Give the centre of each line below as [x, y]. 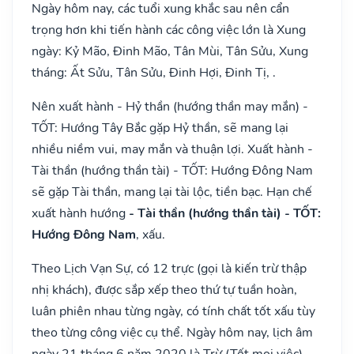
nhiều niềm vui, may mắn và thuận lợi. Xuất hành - [172, 149]
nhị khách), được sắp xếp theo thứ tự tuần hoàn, [164, 290]
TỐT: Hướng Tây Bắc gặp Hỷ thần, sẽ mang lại [160, 128]
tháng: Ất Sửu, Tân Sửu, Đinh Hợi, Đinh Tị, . [154, 72]
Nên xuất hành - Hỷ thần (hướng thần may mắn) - [170, 106]
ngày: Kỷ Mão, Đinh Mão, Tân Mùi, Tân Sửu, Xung [170, 51]
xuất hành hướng [80, 213]
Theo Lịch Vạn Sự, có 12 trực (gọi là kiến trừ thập [169, 268]
